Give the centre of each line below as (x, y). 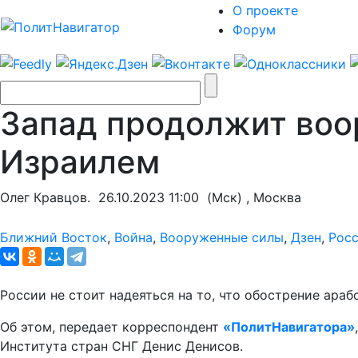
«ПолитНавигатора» (289, 326)
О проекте (265, 10)
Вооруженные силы (222, 237)
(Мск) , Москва (250, 197)
